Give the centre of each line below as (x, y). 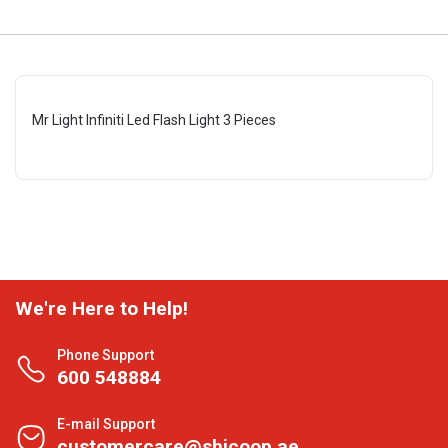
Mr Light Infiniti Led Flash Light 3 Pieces (154, 120)
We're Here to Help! (101, 308)
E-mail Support (106, 424)
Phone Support (105, 355)
